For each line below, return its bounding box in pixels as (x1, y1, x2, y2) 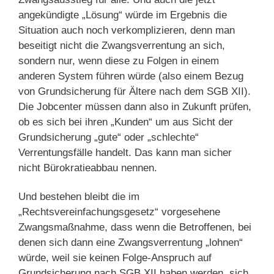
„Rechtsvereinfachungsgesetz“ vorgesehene (18, 206, 220, 218)
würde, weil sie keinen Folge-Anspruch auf (18, 252, 212, 264)
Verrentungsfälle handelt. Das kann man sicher (18, 147, 232, 159)
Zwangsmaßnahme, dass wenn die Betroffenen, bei (18, 221, 251, 234)
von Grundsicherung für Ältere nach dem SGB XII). (18, 86, 251, 98)
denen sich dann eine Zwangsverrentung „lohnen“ (18, 237, 243, 249)
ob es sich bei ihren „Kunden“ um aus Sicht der (18, 116, 233, 128)
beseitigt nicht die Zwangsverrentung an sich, (18, 40, 225, 52)
